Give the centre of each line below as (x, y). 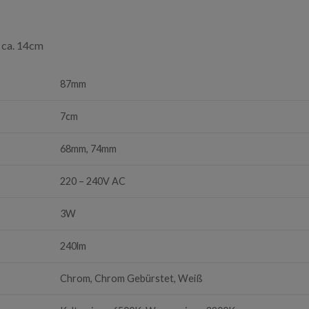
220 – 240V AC (93, 181)
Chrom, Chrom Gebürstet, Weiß (132, 278)
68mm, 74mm (89, 148)
